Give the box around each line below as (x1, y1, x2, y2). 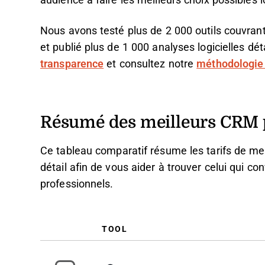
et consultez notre (104, 58, 197, 70)
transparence (40, 58, 104, 70)
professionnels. (40, 178, 114, 190)
